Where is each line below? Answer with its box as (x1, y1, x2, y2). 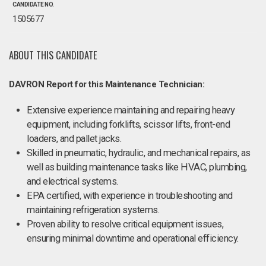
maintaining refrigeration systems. (27, 204, 159, 216)
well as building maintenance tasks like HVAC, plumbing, (27, 161, 247, 173)
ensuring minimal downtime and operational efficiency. (27, 233, 239, 244)
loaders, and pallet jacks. (27, 133, 121, 144)
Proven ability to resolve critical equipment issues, (27, 218, 223, 230)
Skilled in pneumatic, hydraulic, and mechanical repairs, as (27, 147, 251, 159)
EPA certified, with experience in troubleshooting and (27, 190, 233, 201)
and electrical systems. (27, 176, 118, 187)
